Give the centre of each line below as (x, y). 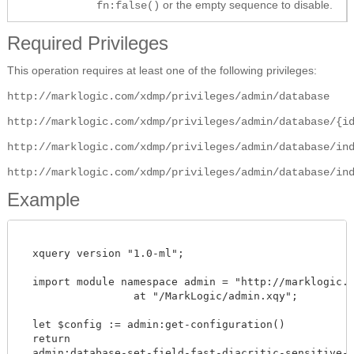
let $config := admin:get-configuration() (153, 325)
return (45, 339)
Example (43, 200)
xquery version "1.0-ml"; (102, 254)
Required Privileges (88, 43)
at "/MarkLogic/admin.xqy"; (70, 296)
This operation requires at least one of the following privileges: (162, 71)
